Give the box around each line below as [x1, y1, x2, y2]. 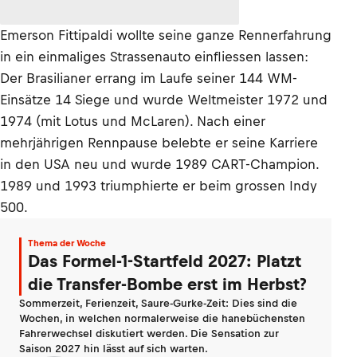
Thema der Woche [28, 238, 106, 248]
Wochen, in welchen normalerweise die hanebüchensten [19, 312, 305, 324]
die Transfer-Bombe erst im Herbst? [28, 275, 307, 293]
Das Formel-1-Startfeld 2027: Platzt [28, 252, 301, 270]
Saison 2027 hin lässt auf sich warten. [19, 343, 208, 355]
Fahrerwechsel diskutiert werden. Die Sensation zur [19, 328, 279, 339]
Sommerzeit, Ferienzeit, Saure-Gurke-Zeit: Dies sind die [19, 297, 297, 309]
